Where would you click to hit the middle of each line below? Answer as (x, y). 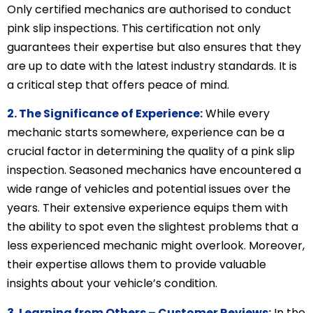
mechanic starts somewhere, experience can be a (146, 133)
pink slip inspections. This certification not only (134, 28)
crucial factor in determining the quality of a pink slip (151, 152)
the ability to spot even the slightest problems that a (153, 227)
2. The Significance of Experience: (105, 114)
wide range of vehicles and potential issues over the (149, 189)
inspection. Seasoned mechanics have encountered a (154, 170)
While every (236, 114)
